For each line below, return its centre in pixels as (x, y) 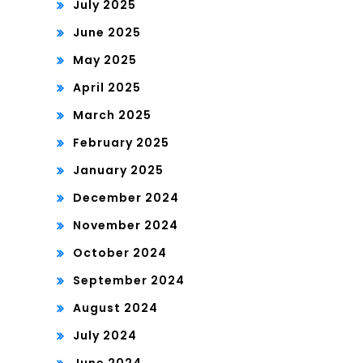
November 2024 (126, 225)
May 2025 (105, 60)
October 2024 (120, 252)
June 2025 (107, 32)
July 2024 (105, 335)
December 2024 (126, 197)
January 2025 (118, 170)
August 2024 (115, 307)
